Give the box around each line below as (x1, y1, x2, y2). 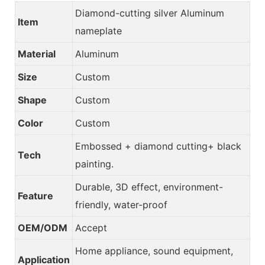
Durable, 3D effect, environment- (75, 181, 223, 193)
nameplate (75, 25, 122, 37)
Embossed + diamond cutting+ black (75, 140, 241, 152)
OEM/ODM (18, 222, 67, 234)
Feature (18, 190, 53, 202)
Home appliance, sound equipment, (75, 245, 233, 257)
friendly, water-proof (75, 199, 167, 211)
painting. (75, 158, 114, 170)
